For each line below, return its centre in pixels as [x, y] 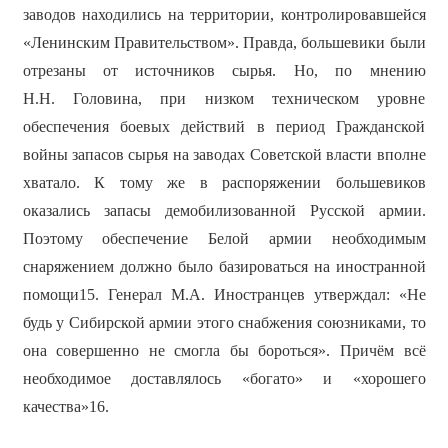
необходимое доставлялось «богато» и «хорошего [224, 379]
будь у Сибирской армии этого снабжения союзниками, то [224, 323]
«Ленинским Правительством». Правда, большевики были [224, 43]
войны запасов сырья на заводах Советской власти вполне [224, 155]
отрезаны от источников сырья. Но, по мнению [224, 71]
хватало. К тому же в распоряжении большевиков [224, 183]
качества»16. [65, 407]
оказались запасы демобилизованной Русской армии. [224, 211]
